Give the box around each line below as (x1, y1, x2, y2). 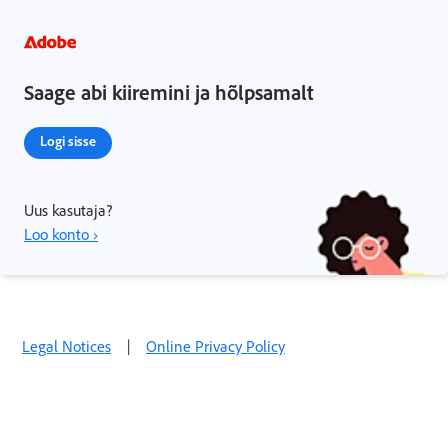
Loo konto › (24, 224, 98, 244)
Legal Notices (22, 336, 111, 356)
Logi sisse (40, 132, 96, 150)
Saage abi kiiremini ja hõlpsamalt (24, 79, 314, 105)
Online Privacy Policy (146, 336, 285, 356)
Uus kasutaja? (24, 200, 112, 220)
